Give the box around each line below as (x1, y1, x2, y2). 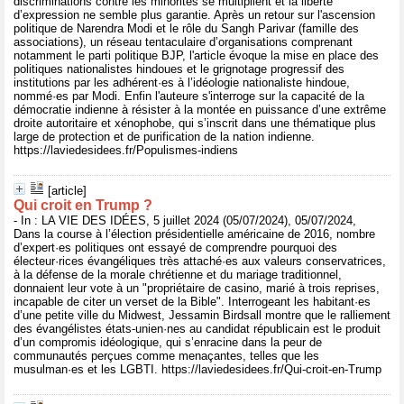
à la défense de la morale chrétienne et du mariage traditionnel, (14, 268, 342, 281)
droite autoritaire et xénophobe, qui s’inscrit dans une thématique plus (14, 116, 376, 130)
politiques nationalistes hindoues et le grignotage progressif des (14, 62, 344, 76)
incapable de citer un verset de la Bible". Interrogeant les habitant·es (14, 295, 371, 308)
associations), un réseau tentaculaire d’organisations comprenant (14, 35, 353, 49)
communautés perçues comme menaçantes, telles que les (14, 349, 319, 363)
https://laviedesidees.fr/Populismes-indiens (14, 143, 238, 157)
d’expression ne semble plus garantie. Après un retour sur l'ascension (14, 8, 375, 22)
